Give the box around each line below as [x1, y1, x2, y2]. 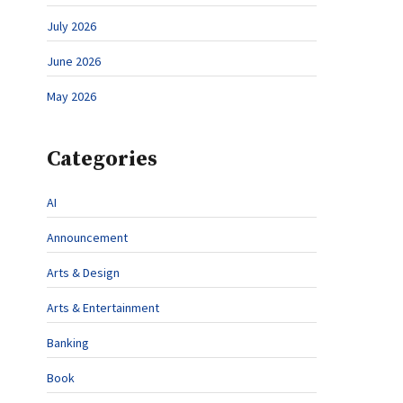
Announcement [47, 229, 128, 246]
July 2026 [47, 18, 96, 34]
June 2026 [47, 53, 101, 69]
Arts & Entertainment [47, 300, 159, 316]
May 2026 [47, 88, 96, 104]
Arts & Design [47, 264, 120, 281]
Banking [47, 335, 89, 351]
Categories [47, 146, 157, 173]
